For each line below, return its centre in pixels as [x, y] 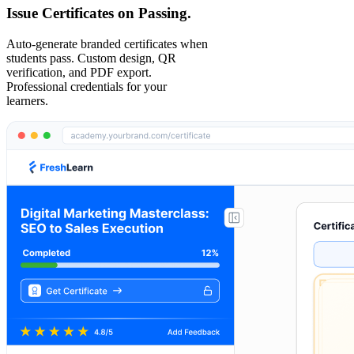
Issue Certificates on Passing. [99, 13]
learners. [27, 100]
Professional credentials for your [87, 86]
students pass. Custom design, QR [91, 58]
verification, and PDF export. [79, 72]
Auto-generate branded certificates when [107, 43]
